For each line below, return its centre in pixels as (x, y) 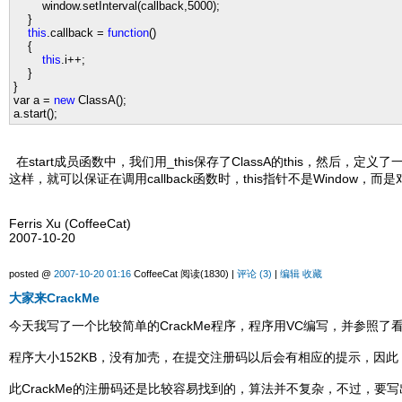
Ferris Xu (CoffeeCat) (70, 224)
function (128, 33)
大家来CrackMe (54, 298)
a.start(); (35, 114)
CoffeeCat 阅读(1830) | (184, 274)
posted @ (31, 274)
